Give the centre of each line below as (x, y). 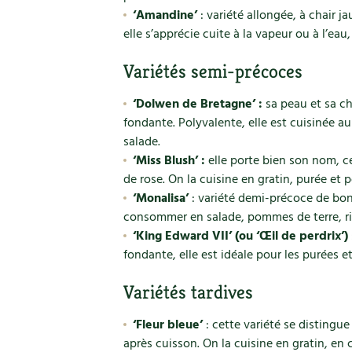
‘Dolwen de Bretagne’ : (197, 104)
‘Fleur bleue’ (169, 325)
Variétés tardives (188, 292)
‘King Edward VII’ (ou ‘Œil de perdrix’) (240, 236)
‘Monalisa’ (160, 199)
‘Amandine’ (165, 16)
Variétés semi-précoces (213, 71)
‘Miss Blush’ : (169, 161)
